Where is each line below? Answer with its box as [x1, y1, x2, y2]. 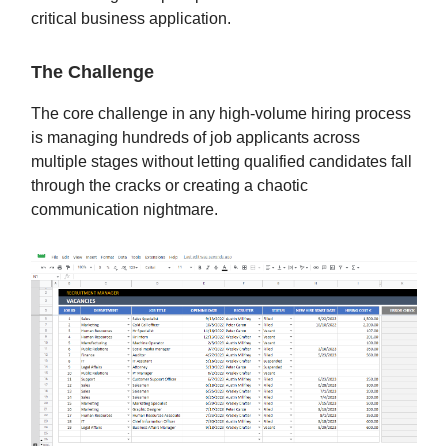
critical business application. [31, 9, 231, 27]
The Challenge [31, 61, 154, 82]
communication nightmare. [31, 200, 218, 218]
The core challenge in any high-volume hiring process [31, 104, 411, 122]
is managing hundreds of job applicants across [31, 128, 360, 146]
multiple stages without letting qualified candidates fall [31, 152, 412, 170]
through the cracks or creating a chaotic [31, 176, 308, 194]
